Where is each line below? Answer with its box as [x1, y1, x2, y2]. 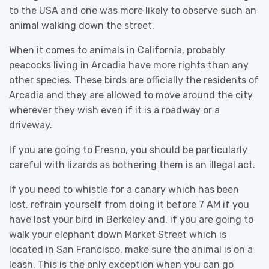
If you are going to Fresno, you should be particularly [9, 144, 247, 156]
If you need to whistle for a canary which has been [9, 183, 239, 195]
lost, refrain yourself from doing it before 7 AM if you [9, 198, 249, 210]
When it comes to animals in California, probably [9, 44, 225, 56]
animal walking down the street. [9, 19, 154, 31]
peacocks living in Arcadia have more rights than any [9, 59, 249, 71]
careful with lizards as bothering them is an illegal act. [9, 159, 255, 171]
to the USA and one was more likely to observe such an [9, 4, 256, 16]
